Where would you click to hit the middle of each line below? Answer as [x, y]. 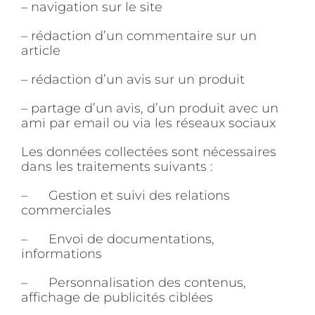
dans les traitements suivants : [117, 166]
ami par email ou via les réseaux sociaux [148, 123]
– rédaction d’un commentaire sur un [139, 36]
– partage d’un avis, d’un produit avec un [150, 108]
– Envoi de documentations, [118, 239]
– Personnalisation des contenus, [134, 282]
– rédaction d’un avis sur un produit [133, 79]
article [41, 50]
